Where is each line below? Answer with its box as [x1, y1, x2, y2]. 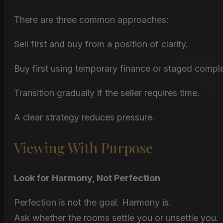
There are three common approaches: [14, 14, 169, 25]
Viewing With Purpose [14, 138, 153, 157]
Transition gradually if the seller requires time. [14, 88, 200, 98]
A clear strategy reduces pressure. [14, 111, 155, 122]
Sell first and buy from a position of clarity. [14, 39, 188, 50]
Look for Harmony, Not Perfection [14, 172, 160, 183]
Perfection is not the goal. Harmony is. [14, 197, 171, 208]
